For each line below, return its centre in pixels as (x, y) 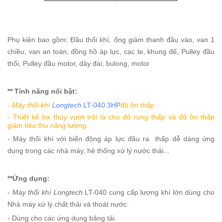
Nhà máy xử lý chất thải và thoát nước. (68, 204)
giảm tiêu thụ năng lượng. (48, 125)
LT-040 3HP (101, 105)
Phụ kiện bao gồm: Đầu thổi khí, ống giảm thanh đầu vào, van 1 (111, 40)
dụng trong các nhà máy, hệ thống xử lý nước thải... (88, 151)
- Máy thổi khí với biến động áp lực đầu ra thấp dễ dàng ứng (111, 139)
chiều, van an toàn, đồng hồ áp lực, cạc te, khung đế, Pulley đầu (111, 52)
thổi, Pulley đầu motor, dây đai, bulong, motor (79, 63)
